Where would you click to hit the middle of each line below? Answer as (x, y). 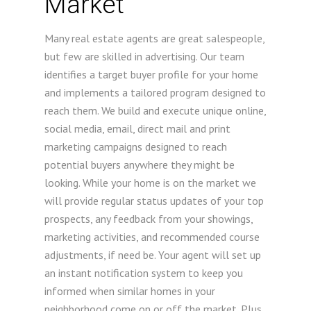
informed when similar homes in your (130, 291)
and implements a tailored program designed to (155, 92)
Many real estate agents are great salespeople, (154, 38)
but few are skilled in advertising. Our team (144, 56)
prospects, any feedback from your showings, (149, 219)
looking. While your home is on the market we (150, 183)
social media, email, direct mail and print (137, 128)
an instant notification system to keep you (144, 273)
